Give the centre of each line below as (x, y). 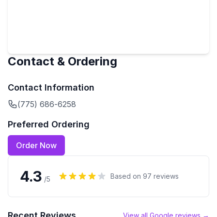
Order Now (36, 145)
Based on (127, 176)
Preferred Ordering (49, 124)
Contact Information (51, 87)
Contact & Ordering (62, 61)
